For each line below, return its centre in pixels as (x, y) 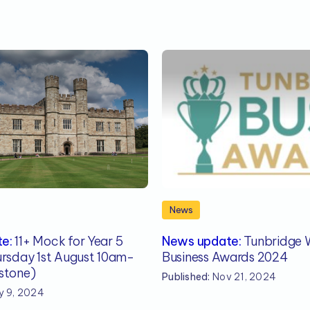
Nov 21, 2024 (243, 277)
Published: (186, 277)
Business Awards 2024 (225, 257)
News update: (202, 241)
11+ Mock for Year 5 (67, 241)
